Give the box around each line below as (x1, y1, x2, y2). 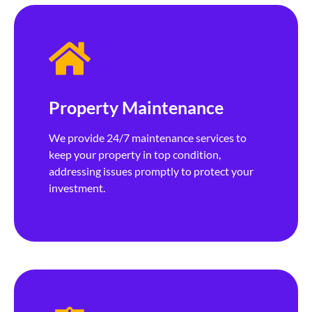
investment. (49, 181, 105, 195)
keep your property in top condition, (49, 148, 221, 162)
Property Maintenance (49, 97, 224, 118)
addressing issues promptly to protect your (49, 164, 253, 178)
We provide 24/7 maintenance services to (49, 131, 247, 145)
